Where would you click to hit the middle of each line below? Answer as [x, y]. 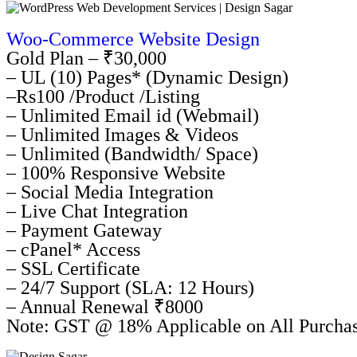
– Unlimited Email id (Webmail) [133, 116]
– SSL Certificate [73, 269]
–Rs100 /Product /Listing [103, 96]
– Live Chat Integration [97, 211]
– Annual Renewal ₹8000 [105, 307]
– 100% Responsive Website [116, 173]
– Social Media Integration [110, 192]
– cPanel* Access [73, 249]
